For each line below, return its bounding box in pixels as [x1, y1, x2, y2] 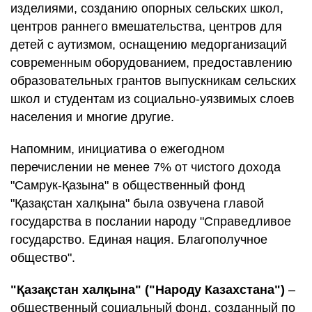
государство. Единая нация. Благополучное [10, 233, 267, 247]
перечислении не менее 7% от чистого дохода [10, 160, 281, 174]
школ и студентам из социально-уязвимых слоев [10, 92, 295, 106]
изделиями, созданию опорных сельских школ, [10, 1, 283, 15]
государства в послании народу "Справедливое [10, 214, 291, 228]
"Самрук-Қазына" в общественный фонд [10, 178, 245, 192]
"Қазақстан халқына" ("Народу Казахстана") [10, 283, 285, 297]
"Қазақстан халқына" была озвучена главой [10, 196, 264, 210]
